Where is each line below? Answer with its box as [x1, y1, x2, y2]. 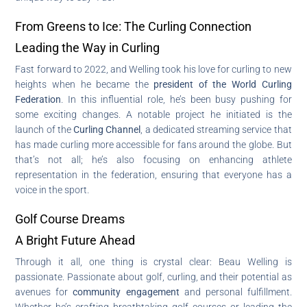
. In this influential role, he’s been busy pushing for [61, 93, 292, 105]
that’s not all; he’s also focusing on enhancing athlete [15, 153, 292, 165]
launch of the [15, 123, 74, 135]
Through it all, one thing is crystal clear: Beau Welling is [15, 256, 292, 267]
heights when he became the [15, 78, 154, 90]
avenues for [15, 286, 73, 297]
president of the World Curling [153, 78, 292, 90]
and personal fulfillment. [179, 286, 292, 297]
